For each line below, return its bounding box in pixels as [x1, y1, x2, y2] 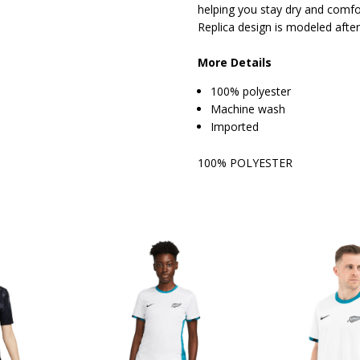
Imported [211, 119, 260, 135]
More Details [198, 55, 276, 71]
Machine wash [211, 101, 286, 117]
